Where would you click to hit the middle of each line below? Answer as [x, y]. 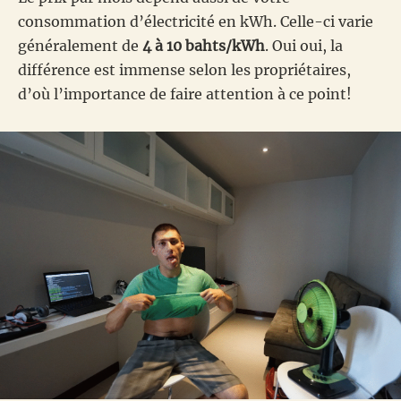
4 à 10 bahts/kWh [204, 46]
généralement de [80, 46]
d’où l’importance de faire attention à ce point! [185, 94]
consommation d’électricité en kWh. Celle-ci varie [196, 22]
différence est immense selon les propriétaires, [184, 70]
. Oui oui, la [304, 46]
